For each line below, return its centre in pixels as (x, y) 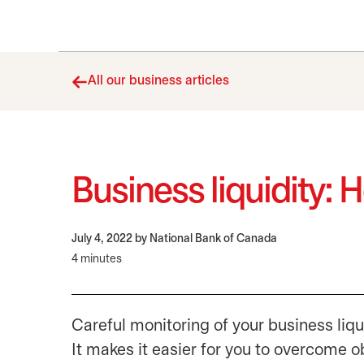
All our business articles (158, 81)
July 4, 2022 (103, 239)
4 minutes (97, 260)
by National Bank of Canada (206, 239)
